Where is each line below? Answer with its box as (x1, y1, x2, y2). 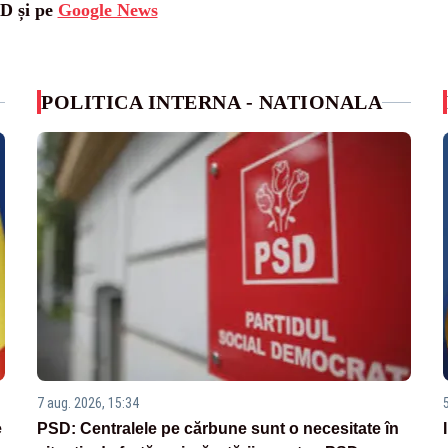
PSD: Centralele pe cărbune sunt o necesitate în (37, 420, 400, 438)
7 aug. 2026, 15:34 (37, 395, 140, 412)
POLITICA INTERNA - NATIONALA (41, 91, 383, 113)
